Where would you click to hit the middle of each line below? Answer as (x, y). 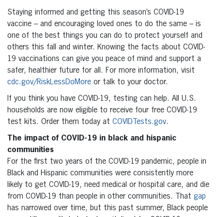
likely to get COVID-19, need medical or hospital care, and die (108, 185)
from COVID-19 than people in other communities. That (101, 196)
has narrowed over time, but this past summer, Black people (108, 208)
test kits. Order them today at (60, 122)
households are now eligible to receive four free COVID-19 (102, 110)
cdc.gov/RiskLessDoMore (49, 82)
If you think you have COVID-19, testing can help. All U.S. (102, 99)
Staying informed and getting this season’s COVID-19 (96, 12)
